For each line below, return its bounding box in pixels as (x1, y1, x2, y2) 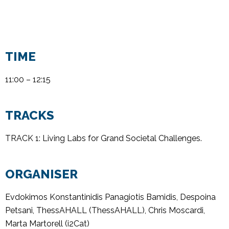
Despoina (180, 192, 216, 202)
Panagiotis (105, 192, 144, 202)
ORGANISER (5, 166, 78, 181)
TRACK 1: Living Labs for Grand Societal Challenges (5, 133, 200, 143)
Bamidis (146, 192, 176, 202)
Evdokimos (5, 192, 48, 202)
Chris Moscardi (148, 205, 203, 215)
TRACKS (5, 107, 54, 123)
